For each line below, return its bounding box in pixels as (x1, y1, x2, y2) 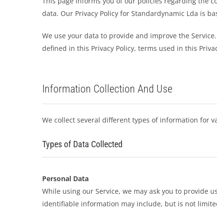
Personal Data (42, 174, 89, 183)
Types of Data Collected (42, 139, 123, 149)
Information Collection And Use (42, 83, 172, 95)
